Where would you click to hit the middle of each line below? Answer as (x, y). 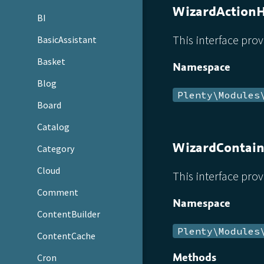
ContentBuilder (69, 214)
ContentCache (67, 235)
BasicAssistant (67, 40)
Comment (58, 192)
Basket (52, 62)
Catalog (54, 127)
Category (56, 149)
